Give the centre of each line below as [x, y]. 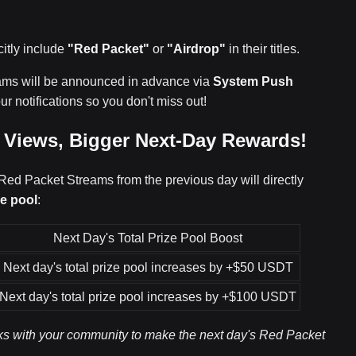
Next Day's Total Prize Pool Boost [148, 238]
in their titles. [263, 49]
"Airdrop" [196, 49]
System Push [253, 81]
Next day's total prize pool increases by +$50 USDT [148, 267]
